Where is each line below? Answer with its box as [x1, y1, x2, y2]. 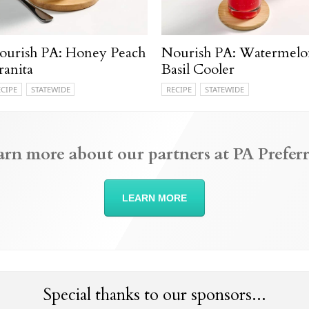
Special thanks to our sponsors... [43, 283, 266, 306]
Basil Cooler [161, 59, 235, 79]
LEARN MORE [122, 192, 187, 203]
